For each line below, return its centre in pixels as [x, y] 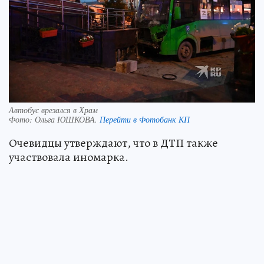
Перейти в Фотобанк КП [145, 119]
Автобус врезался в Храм [53, 110]
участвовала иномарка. [69, 157]
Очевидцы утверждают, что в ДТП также [113, 143]
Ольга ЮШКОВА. [67, 119]
